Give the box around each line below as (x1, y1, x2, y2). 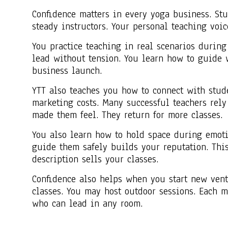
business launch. (32, 64, 102, 78)
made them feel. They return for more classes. (32, 108, 222, 122)
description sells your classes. (32, 153, 158, 166)
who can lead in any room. (32, 197, 142, 211)
